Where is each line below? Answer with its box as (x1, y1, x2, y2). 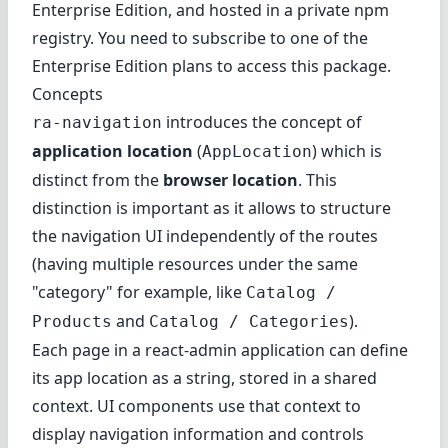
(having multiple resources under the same (32, 253, 358, 276)
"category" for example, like (32, 281, 246, 304)
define (360, 339, 408, 362)
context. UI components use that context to (32, 395, 361, 418)
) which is (312, 140, 382, 163)
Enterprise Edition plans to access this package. (32, 55, 391, 78)
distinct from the (32, 169, 163, 192)
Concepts (32, 83, 103, 106)
